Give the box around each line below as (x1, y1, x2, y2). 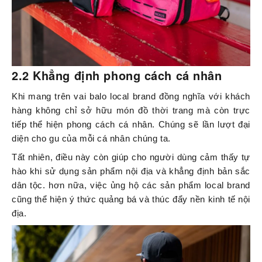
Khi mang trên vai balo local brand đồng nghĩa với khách (12, 91, 250, 102)
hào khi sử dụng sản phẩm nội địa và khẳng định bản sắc (12, 166, 250, 177)
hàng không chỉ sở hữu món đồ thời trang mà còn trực (12, 105, 250, 116)
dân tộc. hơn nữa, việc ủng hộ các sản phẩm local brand (12, 180, 250, 191)
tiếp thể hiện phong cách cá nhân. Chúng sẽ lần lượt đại (12, 119, 250, 130)
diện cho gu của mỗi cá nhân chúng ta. (12, 133, 171, 144)
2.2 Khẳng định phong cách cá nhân (12, 67, 222, 84)
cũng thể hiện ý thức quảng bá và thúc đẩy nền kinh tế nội (12, 194, 250, 205)
